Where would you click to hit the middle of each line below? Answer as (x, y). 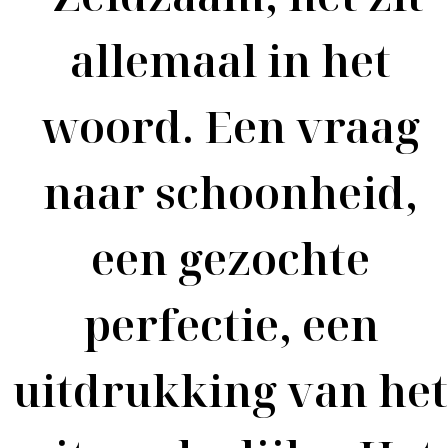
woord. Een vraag (230, 126)
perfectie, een (230, 324)
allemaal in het (230, 60)
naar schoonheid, (230, 192)
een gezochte (230, 258)
